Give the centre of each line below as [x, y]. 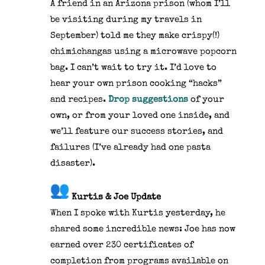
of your [206, 99]
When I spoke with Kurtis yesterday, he [138, 213]
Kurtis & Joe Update [115, 197]
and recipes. [79, 99]
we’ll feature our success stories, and [136, 131]
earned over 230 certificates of [122, 245]
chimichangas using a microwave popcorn [143, 51]
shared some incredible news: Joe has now [143, 229]
